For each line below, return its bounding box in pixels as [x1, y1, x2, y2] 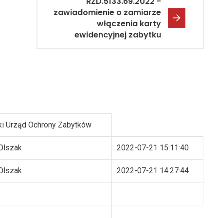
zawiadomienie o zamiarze [53, 7, 161, 18]
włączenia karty [96, 18, 161, 30]
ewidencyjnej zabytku [74, 29, 161, 41]
